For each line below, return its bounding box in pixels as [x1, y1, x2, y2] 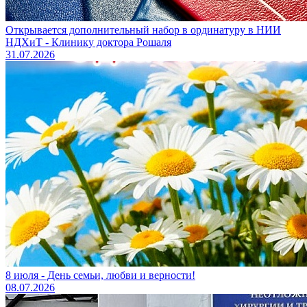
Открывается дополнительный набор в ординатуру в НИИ [5, 24, 281, 36]
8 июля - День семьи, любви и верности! [5, 269, 195, 281]
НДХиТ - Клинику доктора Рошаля [5, 36, 171, 48]
